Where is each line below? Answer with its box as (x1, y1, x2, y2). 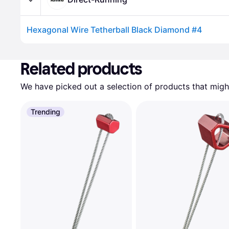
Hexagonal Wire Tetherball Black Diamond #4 (27, 25, 202, 35)
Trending (31, 107, 60, 116)
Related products (20, 59, 143, 79)
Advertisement (22, 44, 71, 53)
